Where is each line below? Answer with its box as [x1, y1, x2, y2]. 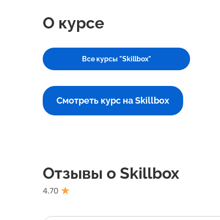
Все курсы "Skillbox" [82, 55, 151, 63]
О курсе [43, 14, 104, 32]
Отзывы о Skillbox [43, 164, 179, 182]
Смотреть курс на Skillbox [56, 95, 169, 106]
